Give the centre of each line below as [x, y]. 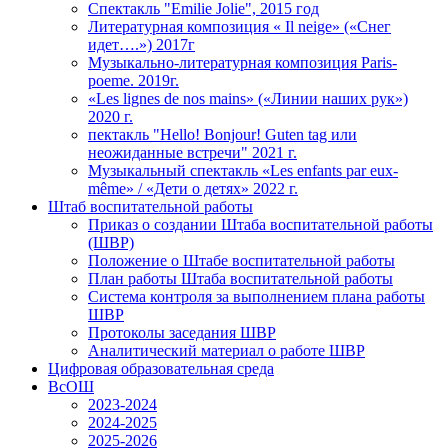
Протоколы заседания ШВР [182, 332]
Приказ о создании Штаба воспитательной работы [260, 224]
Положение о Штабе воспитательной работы [241, 260]
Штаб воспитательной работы [150, 206]
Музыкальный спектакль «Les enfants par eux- [243, 170]
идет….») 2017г [141, 44]
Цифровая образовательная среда [161, 368]
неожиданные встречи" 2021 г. [192, 152]
